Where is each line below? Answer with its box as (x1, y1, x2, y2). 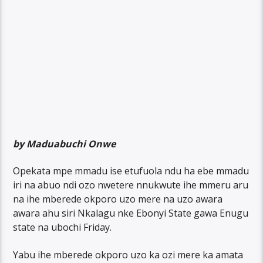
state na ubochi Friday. (13, 221, 112, 234)
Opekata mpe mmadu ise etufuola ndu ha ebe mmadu (13, 164, 249, 178)
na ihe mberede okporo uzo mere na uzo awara (13, 193, 223, 206)
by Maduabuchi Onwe (13, 137, 116, 150)
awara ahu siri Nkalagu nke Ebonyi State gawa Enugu (13, 207, 249, 220)
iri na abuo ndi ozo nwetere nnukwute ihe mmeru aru (13, 178, 249, 192)
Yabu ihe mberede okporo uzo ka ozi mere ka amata (13, 248, 244, 261)
